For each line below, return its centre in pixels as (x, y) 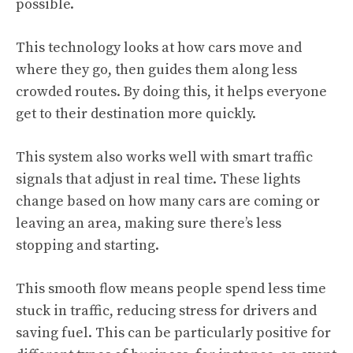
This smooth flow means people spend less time (171, 289)
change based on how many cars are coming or (168, 201)
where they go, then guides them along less (156, 70)
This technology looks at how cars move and (159, 48)
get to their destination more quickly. (136, 114)
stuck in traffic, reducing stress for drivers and (166, 311)
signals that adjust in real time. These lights (158, 179)
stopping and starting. (87, 245)
